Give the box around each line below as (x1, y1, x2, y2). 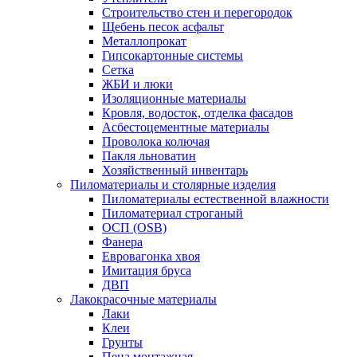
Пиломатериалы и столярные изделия (70, 178, 276, 191)
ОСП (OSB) (102, 221, 167, 234)
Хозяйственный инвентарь (102, 163, 248, 177)
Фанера (102, 235, 143, 249)
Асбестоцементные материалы (102, 120, 269, 134)
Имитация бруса (102, 264, 191, 277)
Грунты (102, 335, 143, 349)
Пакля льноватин (102, 149, 196, 163)
